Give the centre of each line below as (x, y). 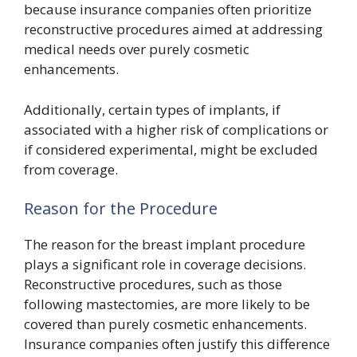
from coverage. (71, 169)
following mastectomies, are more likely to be (167, 304)
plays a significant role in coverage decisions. (165, 264)
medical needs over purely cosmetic (137, 49)
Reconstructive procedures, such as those (153, 284)
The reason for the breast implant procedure (165, 244)
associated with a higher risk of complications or (176, 129)
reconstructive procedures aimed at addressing (173, 29)
